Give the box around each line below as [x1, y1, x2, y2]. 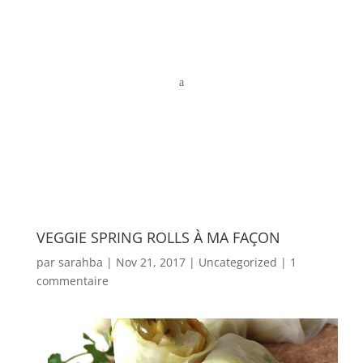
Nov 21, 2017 [115, 254, 186, 270]
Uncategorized [198, 254, 277, 270]
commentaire [36, 273, 109, 288]
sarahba [58, 254, 103, 270]
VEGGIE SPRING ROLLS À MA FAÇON [36, 228, 280, 247]
